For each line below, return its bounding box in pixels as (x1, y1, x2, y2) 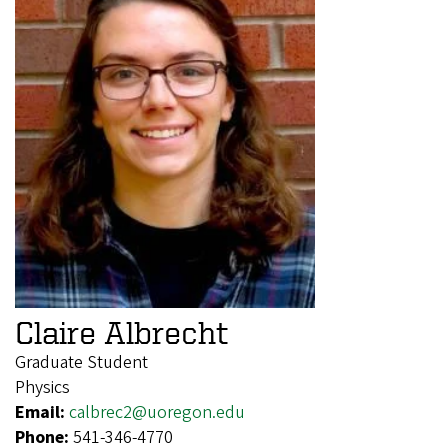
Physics (15, 375, 70, 401)
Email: (15, 400, 69, 426)
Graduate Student (15, 350, 148, 376)
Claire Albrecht (15, 315, 228, 350)
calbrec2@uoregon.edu (69, 400, 245, 426)
